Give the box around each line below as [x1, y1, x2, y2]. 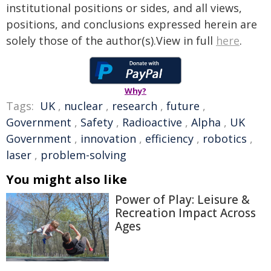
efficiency [145, 131, 194, 146]
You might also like [6, 171, 127, 188]
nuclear [64, 99, 103, 113]
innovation [80, 131, 136, 146]
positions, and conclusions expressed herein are [6, 17, 257, 31]
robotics [203, 131, 247, 146]
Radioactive [122, 115, 182, 129]
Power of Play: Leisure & [115, 192, 250, 207]
